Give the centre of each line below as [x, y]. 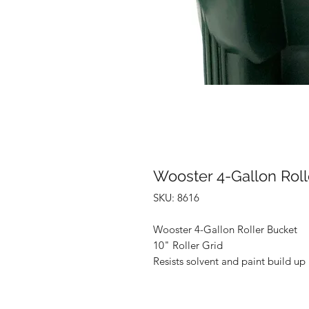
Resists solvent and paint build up [229, 261]
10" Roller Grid [188, 246]
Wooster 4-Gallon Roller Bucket [225, 230]
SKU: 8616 [176, 198]
